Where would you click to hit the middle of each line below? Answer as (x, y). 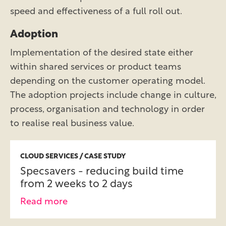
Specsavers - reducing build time (102, 172)
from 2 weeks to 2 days (76, 184)
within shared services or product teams (96, 67)
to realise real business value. (72, 124)
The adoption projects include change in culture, (113, 95)
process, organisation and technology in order (107, 109)
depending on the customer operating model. (107, 81)
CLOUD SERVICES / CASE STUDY (73, 156)
